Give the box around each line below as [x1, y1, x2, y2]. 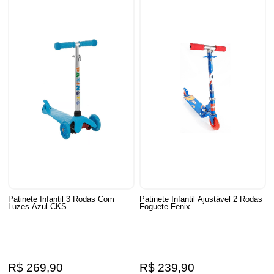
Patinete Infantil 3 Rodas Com [8, 194, 115, 204]
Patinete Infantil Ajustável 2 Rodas [139, 194, 263, 204]
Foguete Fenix [139, 201, 191, 211]
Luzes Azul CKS [8, 201, 67, 211]
